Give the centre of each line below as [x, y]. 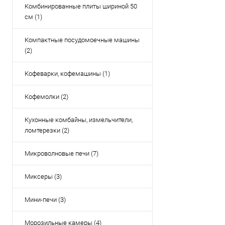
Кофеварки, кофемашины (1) [67, 74]
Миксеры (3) [43, 177]
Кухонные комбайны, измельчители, [79, 120]
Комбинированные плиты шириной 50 [81, 6]
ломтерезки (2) [47, 130]
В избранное [201, 23]
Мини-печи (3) [45, 200]
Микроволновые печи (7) [62, 153]
